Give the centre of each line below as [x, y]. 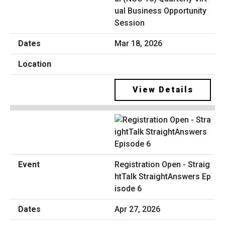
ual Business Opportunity [160, 11]
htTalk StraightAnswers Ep [163, 177]
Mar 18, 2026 [138, 43]
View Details [163, 89]
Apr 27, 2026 [137, 209]
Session [130, 23]
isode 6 [128, 189]
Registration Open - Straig [162, 165]
